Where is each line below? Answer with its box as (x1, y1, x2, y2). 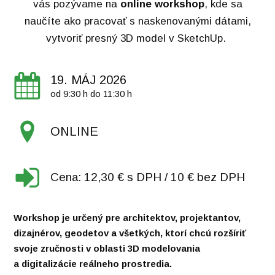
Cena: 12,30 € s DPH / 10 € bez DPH (50, 171, 246, 184)
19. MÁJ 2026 (50, 72, 127, 87)
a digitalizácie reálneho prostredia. (14, 258, 172, 269)
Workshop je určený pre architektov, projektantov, (14, 212, 241, 223)
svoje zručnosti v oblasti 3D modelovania (14, 242, 201, 254)
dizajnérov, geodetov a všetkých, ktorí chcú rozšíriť (14, 227, 247, 238)
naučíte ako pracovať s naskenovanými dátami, (24, 15, 251, 27)
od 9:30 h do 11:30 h (50, 88, 133, 99)
